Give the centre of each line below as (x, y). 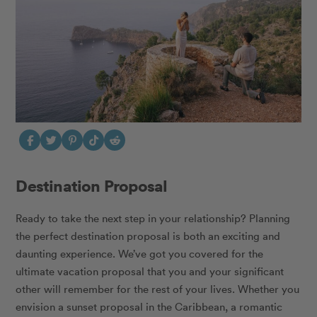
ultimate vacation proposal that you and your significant (150, 271)
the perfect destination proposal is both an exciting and (148, 236)
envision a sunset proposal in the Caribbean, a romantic (149, 307)
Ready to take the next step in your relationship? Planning (153, 218)
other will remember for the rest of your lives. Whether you (158, 289)
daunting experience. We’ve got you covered (124, 254)
